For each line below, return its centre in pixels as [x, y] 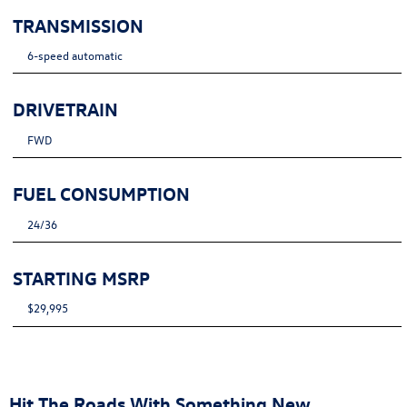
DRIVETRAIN [66, 109]
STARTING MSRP [82, 277]
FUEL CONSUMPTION [102, 194]
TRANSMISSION [79, 25]
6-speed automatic [74, 55]
